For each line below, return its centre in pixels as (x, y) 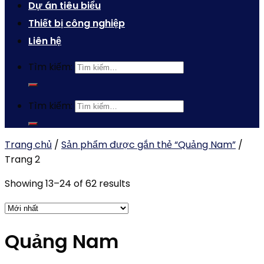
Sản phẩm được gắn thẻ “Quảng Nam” (148, 145)
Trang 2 (22, 159)
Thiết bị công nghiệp (77, 23)
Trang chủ (28, 145)
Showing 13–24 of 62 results (67, 184)
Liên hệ (45, 41)
